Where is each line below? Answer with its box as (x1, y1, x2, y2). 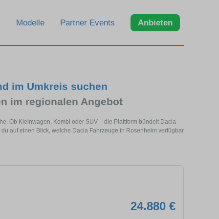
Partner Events (60, 18, 115, 27)
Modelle (16, 18, 44, 27)
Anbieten (138, 18, 173, 27)
